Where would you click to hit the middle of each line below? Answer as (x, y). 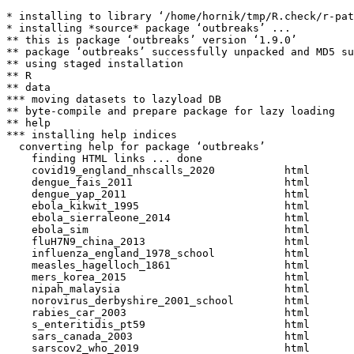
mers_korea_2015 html (164, 277)
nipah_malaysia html (164, 289)
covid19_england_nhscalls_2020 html (164, 170)
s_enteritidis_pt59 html (164, 324)
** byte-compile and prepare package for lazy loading (171, 111)
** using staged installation (95, 64)
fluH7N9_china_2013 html (164, 241)
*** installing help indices (92, 135)
